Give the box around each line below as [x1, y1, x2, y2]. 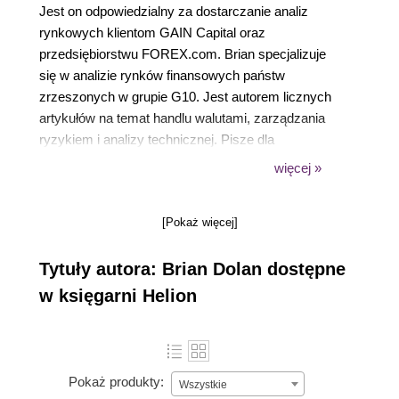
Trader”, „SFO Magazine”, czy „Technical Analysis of [39, 175, 344, 190]
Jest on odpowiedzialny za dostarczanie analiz [39, 4, 308, 19]
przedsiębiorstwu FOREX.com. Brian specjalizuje [39, 46, 326, 61]
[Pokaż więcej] [161, 216, 238, 229]
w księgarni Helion [39, 286, 197, 305]
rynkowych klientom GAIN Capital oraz [39, 25, 265, 40]
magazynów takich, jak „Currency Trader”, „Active [39, 153, 329, 168]
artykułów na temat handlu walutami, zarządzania [39, 110, 325, 126]
